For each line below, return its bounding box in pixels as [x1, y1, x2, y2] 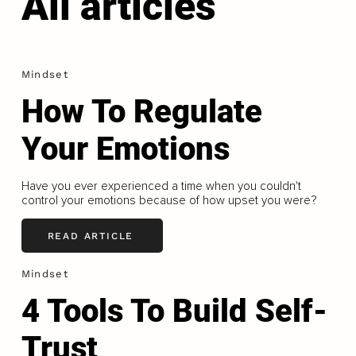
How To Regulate [21, 93, 262, 131]
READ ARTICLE [47, 230, 134, 242]
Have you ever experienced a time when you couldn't [21, 179, 301, 194]
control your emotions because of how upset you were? [21, 193, 316, 208]
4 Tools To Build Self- [21, 292, 327, 331]
